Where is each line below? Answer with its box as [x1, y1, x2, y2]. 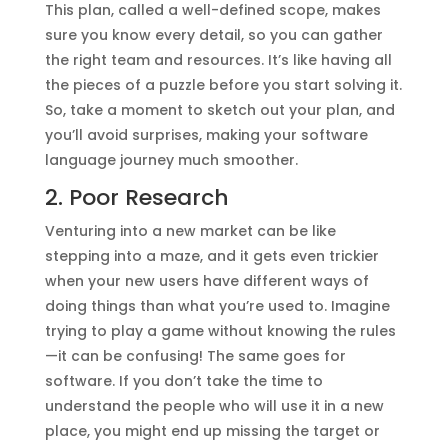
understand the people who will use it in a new [44, 395, 384, 416]
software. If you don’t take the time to [44, 370, 323, 391]
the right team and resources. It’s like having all [44, 49, 392, 70]
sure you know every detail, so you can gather [44, 24, 383, 45]
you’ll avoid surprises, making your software [44, 124, 368, 145]
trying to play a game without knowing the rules [44, 320, 396, 341]
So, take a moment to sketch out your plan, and [44, 99, 395, 120]
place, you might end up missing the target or [44, 420, 380, 441]
